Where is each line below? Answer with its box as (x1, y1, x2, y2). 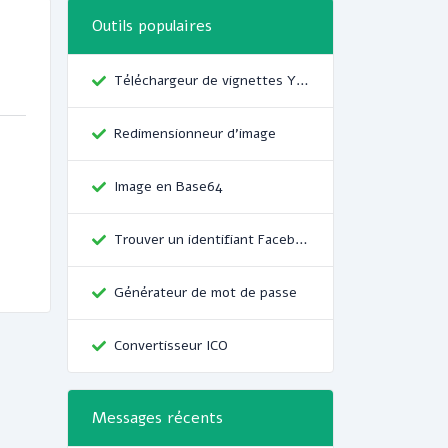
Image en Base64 (114, 177, 223, 196)
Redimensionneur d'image (114, 124, 276, 143)
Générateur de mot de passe (114, 283, 297, 302)
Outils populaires (92, 15, 212, 37)
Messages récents (92, 407, 223, 429)
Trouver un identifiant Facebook (295, 230, 308, 249)
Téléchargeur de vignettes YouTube (296, 71, 309, 90)
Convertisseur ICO (114, 336, 228, 355)
